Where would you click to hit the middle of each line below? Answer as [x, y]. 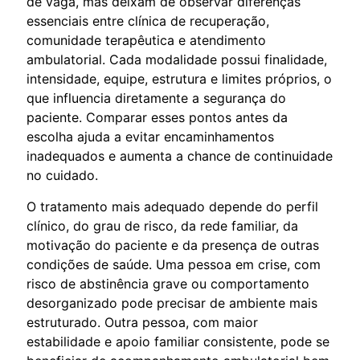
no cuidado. [62, 175]
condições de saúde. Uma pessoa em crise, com [174, 264]
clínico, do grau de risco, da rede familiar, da [162, 225]
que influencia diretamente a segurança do [156, 98]
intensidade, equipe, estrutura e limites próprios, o [179, 78]
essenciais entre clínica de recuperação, [148, 20]
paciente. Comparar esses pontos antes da [157, 117]
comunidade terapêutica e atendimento [146, 40]
